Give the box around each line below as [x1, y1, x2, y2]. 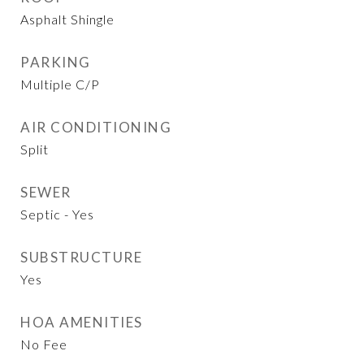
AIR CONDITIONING [20, 119, 171, 136]
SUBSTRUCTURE [20, 249, 142, 266]
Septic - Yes [20, 206, 94, 222]
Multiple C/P [20, 76, 100, 92]
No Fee [20, 336, 67, 352]
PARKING [20, 54, 91, 71]
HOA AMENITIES [20, 314, 143, 331]
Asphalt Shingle [20, 11, 115, 27]
